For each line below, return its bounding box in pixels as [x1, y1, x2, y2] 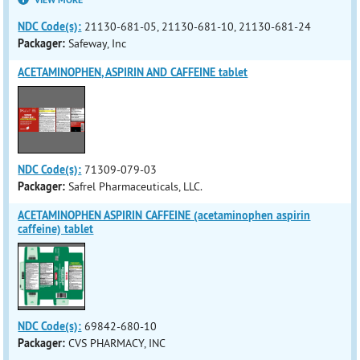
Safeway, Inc [68, 36, 127, 51]
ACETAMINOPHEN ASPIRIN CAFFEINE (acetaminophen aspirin [18, 208, 311, 223]
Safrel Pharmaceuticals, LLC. [68, 179, 203, 194]
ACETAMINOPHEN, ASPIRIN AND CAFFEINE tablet [18, 65, 248, 80]
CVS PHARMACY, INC [68, 336, 166, 350]
